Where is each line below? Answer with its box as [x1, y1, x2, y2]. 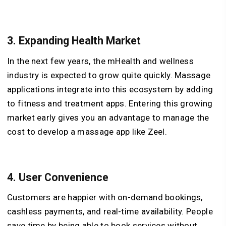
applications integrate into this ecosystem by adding [7, 84, 213, 94]
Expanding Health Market [19, 34, 141, 47]
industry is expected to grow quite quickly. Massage [7, 70, 211, 80]
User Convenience [19, 171, 108, 184]
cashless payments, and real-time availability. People [7, 206, 213, 217]
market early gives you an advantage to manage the [7, 112, 209, 123]
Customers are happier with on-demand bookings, [7, 192, 203, 203]
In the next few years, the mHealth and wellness [7, 55, 194, 66]
